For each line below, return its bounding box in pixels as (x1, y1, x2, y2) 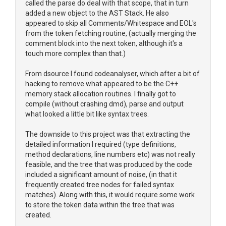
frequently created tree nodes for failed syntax (25, 181, 174, 189)
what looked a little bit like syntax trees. (25, 110, 149, 118)
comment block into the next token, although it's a (25, 39, 183, 47)
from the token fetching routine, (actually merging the (25, 29, 196, 37)
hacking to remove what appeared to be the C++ (25, 80, 178, 88)
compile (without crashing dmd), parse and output (25, 100, 184, 108)
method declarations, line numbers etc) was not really (25, 150, 195, 158)
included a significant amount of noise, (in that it (25, 171, 177, 179)
